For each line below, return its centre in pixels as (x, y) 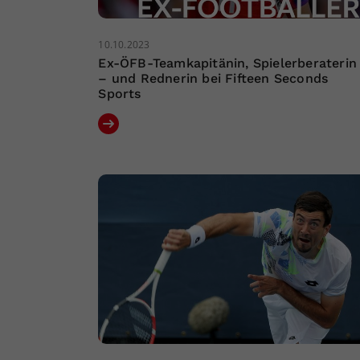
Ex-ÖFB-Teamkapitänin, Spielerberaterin (228, 63)
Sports (120, 93)
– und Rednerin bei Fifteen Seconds (213, 78)
